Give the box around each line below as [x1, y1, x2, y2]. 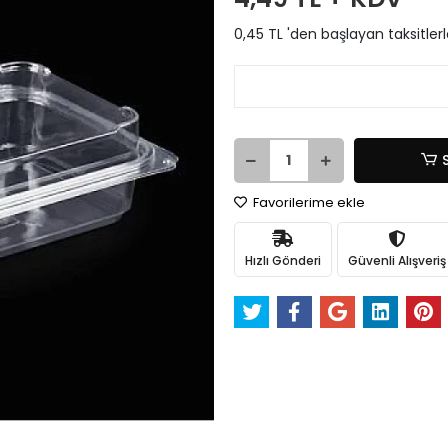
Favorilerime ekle [249, 193, 365, 212]
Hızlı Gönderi [244, 251, 321, 269]
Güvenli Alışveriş [347, 251, 446, 269]
